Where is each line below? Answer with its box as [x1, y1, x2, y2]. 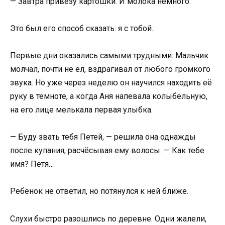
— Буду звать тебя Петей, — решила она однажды [10, 132, 196, 142]
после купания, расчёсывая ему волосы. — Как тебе [10, 146, 204, 156]
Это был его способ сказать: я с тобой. [10, 23, 153, 33]
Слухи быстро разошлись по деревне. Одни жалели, [10, 213, 206, 223]
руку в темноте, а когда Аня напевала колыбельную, [10, 91, 207, 101]
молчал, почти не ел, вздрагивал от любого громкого [10, 64, 210, 74]
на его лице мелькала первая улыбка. [10, 105, 153, 115]
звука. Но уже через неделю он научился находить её [10, 78, 212, 87]
